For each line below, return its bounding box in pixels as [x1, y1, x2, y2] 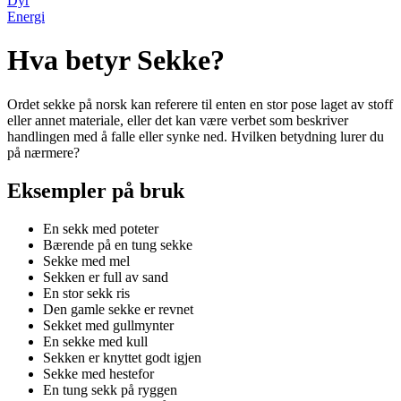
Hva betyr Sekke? [7, 44, 225, 77]
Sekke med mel [43, 252, 130, 269]
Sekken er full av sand [43, 269, 168, 285]
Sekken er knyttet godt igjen [43, 349, 201, 365]
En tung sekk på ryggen [43, 381, 177, 397]
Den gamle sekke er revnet [43, 301, 193, 317]
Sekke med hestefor [43, 365, 154, 381]
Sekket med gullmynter [43, 317, 174, 333]
